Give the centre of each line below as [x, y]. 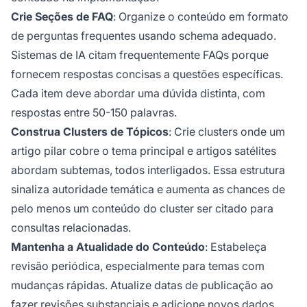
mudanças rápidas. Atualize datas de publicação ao [142, 285]
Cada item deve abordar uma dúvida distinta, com [138, 93]
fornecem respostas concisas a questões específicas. [147, 74]
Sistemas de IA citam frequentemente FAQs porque [140, 54]
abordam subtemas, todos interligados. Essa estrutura [148, 170]
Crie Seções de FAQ [62, 16]
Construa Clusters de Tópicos [90, 131]
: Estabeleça [236, 246]
